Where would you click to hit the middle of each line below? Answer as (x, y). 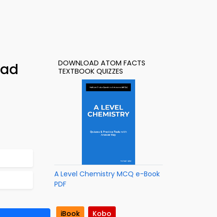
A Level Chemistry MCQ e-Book (107, 174)
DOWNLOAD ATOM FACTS (102, 63)
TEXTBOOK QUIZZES (91, 71)
